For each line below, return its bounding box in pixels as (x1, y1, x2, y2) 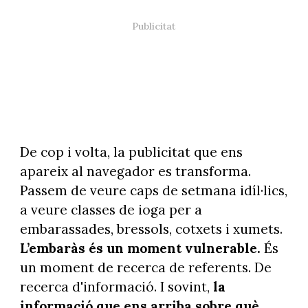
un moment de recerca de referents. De (19, 259, 272, 276)
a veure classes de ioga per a (19, 201, 202, 219)
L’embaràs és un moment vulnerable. (19, 240, 261, 257)
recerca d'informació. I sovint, (19, 278, 213, 296)
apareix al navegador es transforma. (19, 163, 251, 180)
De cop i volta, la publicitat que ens (19, 144, 243, 161)
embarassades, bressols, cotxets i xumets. (19, 221, 283, 238)
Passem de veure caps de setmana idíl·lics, (19, 182, 287, 199)
